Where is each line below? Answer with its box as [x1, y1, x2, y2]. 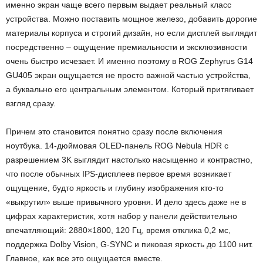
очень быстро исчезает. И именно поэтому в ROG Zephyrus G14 [6, 56, 253, 66]
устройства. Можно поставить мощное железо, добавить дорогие [6, 14, 257, 24]
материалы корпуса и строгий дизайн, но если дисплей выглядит [6, 28, 257, 38]
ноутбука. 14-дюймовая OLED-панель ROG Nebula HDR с [6, 141, 228, 151]
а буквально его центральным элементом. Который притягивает [6, 85, 254, 95]
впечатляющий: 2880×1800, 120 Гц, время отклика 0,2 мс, [6, 225, 231, 235]
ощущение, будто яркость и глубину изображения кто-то [6, 183, 224, 193]
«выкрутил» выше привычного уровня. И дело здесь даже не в [6, 197, 246, 207]
